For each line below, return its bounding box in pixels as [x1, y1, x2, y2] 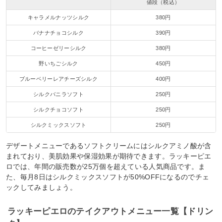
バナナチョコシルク [33, 29, 84, 36]
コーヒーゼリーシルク [30, 45, 87, 51]
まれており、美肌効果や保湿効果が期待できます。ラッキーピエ [6, 152, 212, 161]
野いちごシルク [39, 60, 78, 66]
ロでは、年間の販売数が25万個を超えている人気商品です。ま [6, 163, 206, 171]
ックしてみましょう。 [6, 183, 77, 192]
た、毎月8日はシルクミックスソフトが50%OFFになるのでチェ [6, 173, 210, 181]
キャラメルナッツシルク [27, 14, 90, 20]
